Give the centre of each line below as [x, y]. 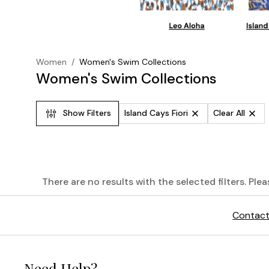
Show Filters [87, 113]
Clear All [229, 113]
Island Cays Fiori [156, 113]
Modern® [65, 249]
